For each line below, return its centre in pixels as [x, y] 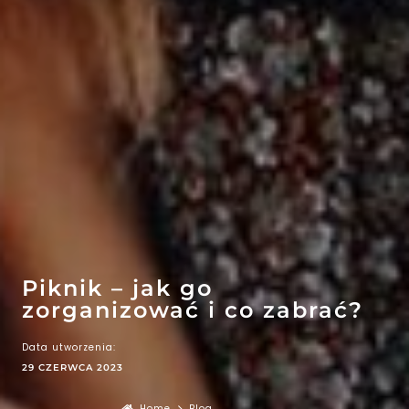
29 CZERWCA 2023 [73, 367]
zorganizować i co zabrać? [193, 310]
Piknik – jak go [117, 288]
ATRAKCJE [308, 237]
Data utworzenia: [69, 347]
